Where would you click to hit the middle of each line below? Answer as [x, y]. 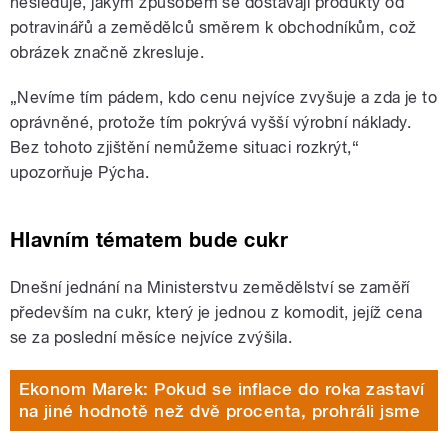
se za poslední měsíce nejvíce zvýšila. [151, 337]
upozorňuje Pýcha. [80, 172]
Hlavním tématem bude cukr [149, 239]
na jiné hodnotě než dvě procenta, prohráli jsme [219, 411]
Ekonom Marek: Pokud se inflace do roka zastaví [221, 389]
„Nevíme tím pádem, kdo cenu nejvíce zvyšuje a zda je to [224, 97]
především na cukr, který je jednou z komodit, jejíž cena [216, 312]
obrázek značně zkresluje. [107, 52]
